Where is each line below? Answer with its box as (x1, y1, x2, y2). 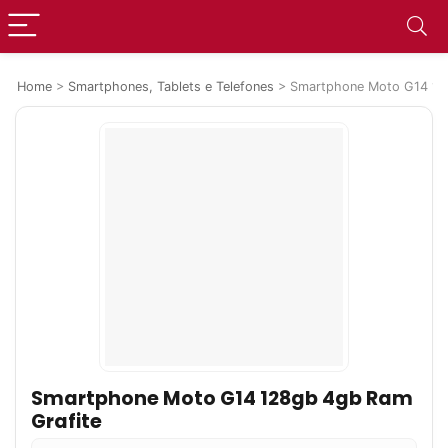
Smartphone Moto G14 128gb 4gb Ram (31, 385, 413, 412)
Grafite (31, 408, 102, 435)
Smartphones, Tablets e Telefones (68, 79, 274, 94)
